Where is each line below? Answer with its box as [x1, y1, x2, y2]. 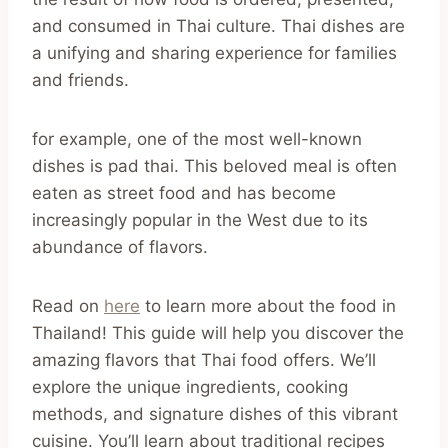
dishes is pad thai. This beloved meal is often [32, 155, 397, 176]
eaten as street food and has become [32, 182, 336, 203]
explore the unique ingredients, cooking [32, 376, 348, 397]
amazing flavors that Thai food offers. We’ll [32, 349, 376, 370]
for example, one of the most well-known [32, 128, 362, 149]
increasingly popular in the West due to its [32, 209, 368, 230]
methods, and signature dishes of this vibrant [32, 403, 398, 424]
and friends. [32, 69, 129, 90]
